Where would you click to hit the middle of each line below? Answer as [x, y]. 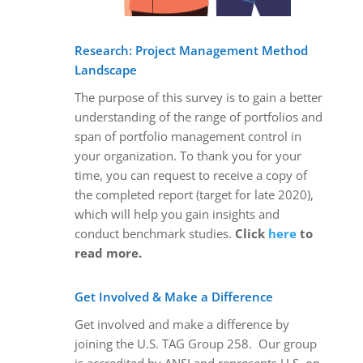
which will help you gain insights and [177, 214]
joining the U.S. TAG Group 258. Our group [195, 344]
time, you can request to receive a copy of [190, 175]
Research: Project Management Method [191, 50]
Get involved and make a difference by [181, 324]
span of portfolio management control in [188, 136]
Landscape [105, 70]
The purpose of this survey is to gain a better [198, 97]
